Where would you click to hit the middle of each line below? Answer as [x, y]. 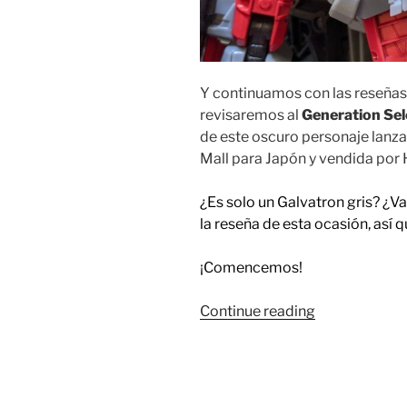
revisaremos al [251, 115]
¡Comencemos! [251, 268]
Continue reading [258, 312]
